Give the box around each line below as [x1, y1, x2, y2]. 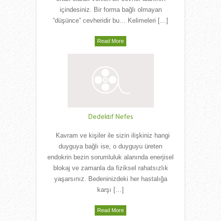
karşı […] [97, 186, 124, 194]
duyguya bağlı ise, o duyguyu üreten [59, 143, 162, 150]
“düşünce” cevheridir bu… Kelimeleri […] [53, 17, 168, 25]
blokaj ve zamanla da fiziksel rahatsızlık [53, 164, 168, 172]
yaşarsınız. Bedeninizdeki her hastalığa [54, 175, 167, 183]
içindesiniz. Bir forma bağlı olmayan [59, 6, 162, 14]
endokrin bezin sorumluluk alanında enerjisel [47, 153, 174, 161]
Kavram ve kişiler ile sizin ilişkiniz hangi [51, 132, 170, 140]
